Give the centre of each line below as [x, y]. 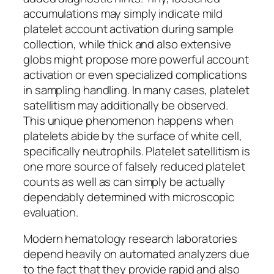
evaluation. [51, 212]
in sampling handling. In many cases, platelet [136, 90]
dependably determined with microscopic [129, 197]
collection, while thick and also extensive [127, 44]
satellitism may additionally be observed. [126, 105]
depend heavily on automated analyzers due [136, 254]
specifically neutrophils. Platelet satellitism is [137, 151]
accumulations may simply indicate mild [123, 13]
